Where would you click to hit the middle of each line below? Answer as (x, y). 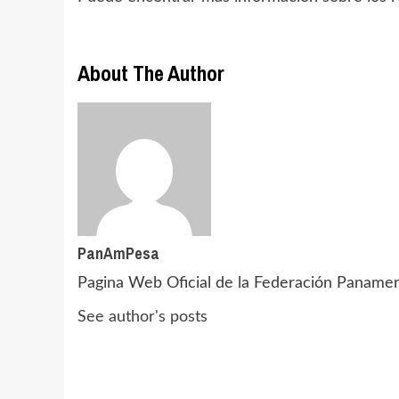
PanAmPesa (118, 253)
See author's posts (142, 317)
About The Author (151, 73)
